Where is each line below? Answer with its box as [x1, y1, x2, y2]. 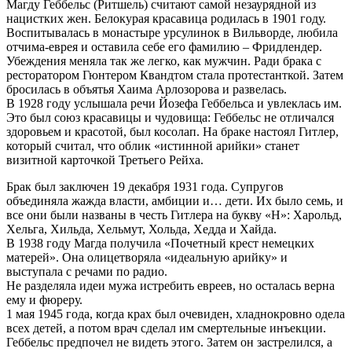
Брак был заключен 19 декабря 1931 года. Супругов [6, 179, 284, 193]
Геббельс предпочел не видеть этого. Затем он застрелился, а [6, 335, 332, 349]
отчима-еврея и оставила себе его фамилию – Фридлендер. [6, 39, 322, 53]
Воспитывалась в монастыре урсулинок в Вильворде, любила [6, 25, 338, 39]
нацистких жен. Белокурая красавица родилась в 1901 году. [6, 11, 326, 25]
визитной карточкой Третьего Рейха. [6, 152, 203, 167]
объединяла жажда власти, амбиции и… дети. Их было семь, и [6, 193, 343, 207]
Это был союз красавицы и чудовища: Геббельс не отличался [6, 110, 334, 124]
